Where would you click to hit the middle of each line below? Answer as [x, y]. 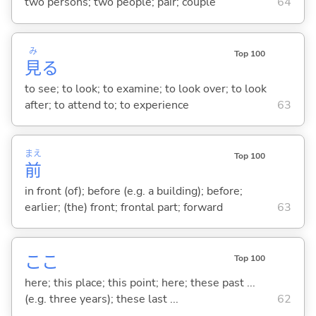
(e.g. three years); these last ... [101, 299]
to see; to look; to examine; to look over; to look [145, 89]
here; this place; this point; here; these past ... [140, 282]
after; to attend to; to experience [107, 105]
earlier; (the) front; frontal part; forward [123, 207]
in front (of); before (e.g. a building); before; [133, 191]
